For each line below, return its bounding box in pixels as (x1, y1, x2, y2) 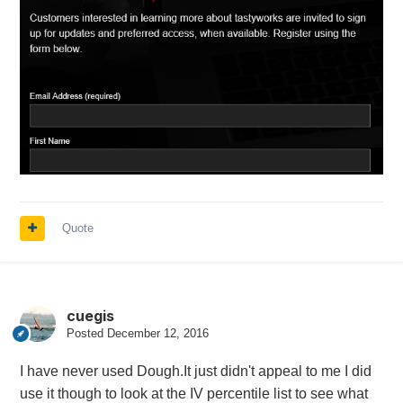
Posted (66, 327, 107, 341)
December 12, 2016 (106, 327, 209, 341)
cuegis (66, 307, 114, 326)
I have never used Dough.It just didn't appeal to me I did (19, 363, 372, 380)
